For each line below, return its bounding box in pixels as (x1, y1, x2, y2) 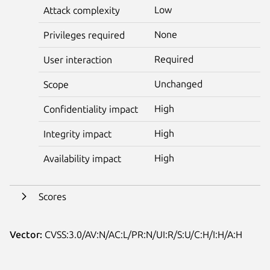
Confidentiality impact (43, 103, 138, 115)
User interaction (43, 54, 112, 65)
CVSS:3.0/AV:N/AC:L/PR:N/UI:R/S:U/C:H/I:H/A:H (42, 228, 242, 240)
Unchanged (154, 78, 202, 89)
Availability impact (43, 152, 121, 164)
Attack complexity (43, 4, 120, 16)
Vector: (10, 228, 42, 240)
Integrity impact (43, 128, 111, 139)
